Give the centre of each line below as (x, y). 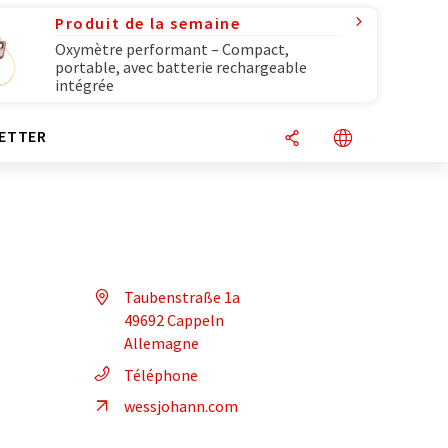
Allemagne (161, 343)
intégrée (84, 85)
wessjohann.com (181, 406)
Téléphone (161, 375)
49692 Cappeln (174, 320)
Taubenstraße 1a (182, 297)
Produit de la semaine (148, 23)
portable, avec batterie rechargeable (181, 67)
